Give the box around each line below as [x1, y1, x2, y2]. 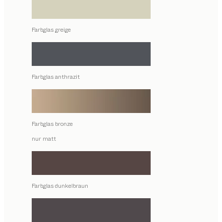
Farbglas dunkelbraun [32, 181, 88, 190]
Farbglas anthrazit [32, 72, 80, 81]
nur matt [32, 134, 56, 143]
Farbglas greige [32, 25, 71, 34]
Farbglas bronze [32, 119, 73, 128]
